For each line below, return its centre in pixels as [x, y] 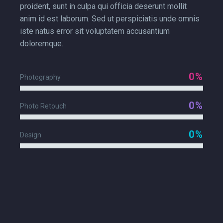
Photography [40, 77]
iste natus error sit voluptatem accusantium [95, 31]
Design [31, 135]
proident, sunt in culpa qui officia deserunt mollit [103, 6]
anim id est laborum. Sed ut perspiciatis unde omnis [110, 18]
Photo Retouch [43, 106]
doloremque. [42, 43]
